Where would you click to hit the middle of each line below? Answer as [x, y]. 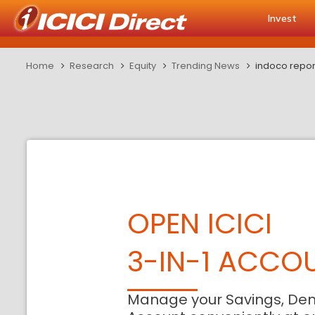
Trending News [206, 66]
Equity [143, 66]
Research [92, 66]
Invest [282, 18]
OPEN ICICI [200, 224]
